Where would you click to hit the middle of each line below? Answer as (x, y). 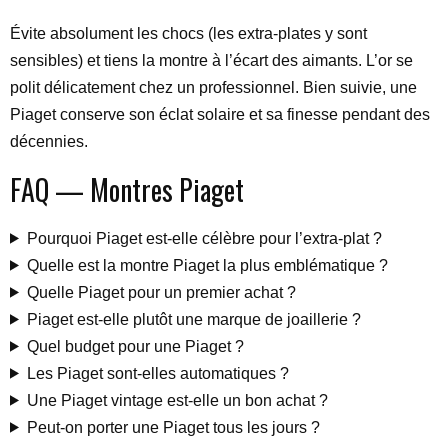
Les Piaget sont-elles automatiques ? (157, 373)
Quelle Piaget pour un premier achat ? (161, 292)
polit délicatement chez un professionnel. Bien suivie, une (213, 87)
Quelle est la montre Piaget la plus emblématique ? (207, 265)
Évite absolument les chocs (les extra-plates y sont (188, 33)
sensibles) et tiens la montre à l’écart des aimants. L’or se (211, 60)
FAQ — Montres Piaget (127, 189)
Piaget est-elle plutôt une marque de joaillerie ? (193, 319)
